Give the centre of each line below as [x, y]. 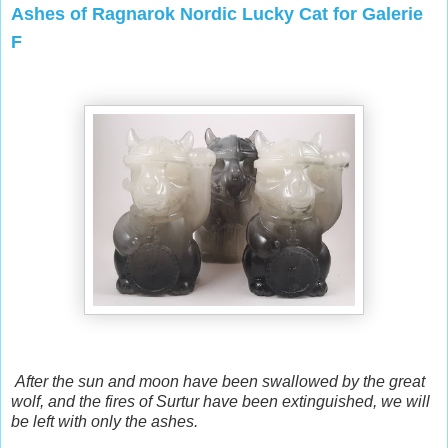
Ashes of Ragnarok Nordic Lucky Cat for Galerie [217, 13]
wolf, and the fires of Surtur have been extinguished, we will [220, 401]
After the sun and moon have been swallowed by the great [220, 381]
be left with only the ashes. [106, 421]
